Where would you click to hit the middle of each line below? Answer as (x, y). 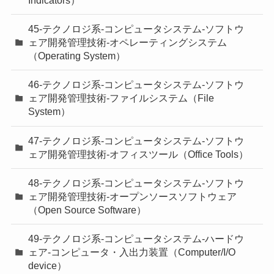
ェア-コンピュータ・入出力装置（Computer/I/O (132, 252)
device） (48, 265)
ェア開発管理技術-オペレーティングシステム (128, 43)
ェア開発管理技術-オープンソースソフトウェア (133, 196)
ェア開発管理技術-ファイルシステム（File (121, 98)
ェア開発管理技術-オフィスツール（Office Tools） (139, 154)
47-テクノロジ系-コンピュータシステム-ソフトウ (136, 140)
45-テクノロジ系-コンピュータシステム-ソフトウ (136, 29)
